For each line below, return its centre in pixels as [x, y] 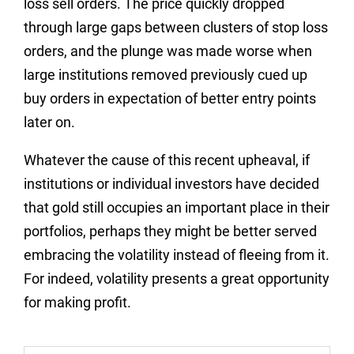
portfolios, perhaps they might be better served [170, 231]
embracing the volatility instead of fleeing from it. [177, 255]
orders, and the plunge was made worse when [168, 51]
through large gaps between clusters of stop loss [176, 27]
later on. [49, 122]
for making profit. [77, 302]
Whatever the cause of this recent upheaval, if [167, 160]
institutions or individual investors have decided [171, 184]
